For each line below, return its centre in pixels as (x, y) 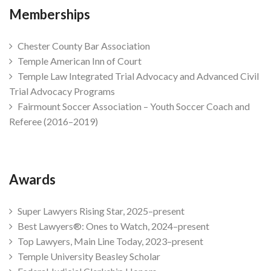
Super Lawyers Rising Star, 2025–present (100, 211)
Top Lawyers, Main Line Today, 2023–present (109, 241)
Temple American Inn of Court (79, 60)
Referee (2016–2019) (54, 121)
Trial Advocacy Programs (62, 91)
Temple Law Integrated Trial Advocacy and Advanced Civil (137, 76)
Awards (32, 179)
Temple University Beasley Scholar (88, 256)
